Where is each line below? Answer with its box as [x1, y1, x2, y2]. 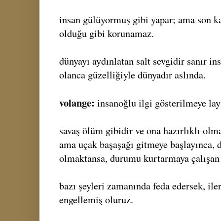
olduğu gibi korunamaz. [59, 26, 154, 40]
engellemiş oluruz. [59, 192, 133, 206]
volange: [59, 95, 95, 110]
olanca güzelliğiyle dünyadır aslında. [59, 68, 206, 81]
